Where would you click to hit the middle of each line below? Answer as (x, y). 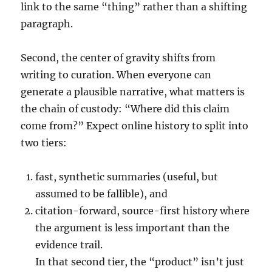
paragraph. (47, 24)
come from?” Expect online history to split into (135, 126)
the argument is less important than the (133, 228)
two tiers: (44, 143)
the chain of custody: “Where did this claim (125, 109)
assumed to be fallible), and (102, 194)
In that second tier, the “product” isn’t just (140, 262)
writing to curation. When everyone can (116, 75)
